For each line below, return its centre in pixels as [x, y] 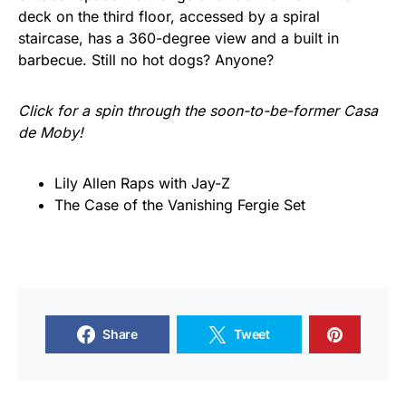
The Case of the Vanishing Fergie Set [180, 205]
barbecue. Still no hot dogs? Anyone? [146, 60]
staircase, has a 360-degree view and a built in [179, 38]
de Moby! [51, 132]
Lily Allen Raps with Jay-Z [142, 183]
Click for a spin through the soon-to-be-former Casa [198, 111]
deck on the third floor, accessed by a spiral [169, 16]
